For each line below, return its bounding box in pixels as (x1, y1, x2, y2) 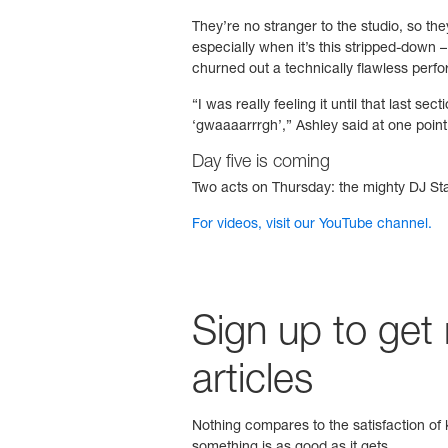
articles (192, 362, 313, 403)
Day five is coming (192, 154, 330, 173)
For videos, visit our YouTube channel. (192, 217, 432, 232)
